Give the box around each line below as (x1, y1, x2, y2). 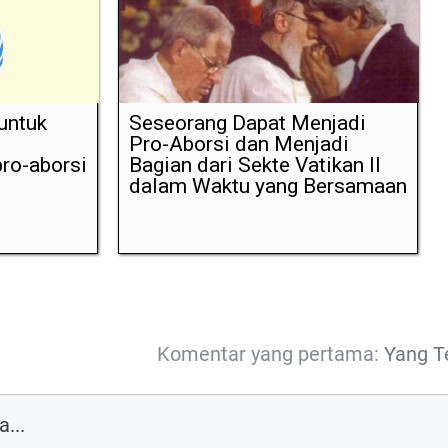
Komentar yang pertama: (157, 342, 380, 367)
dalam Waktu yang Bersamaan (128, 174, 407, 199)
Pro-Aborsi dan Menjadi (128, 132, 349, 157)
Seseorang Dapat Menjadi (128, 111, 366, 136)
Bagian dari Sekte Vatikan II (128, 153, 381, 178)
